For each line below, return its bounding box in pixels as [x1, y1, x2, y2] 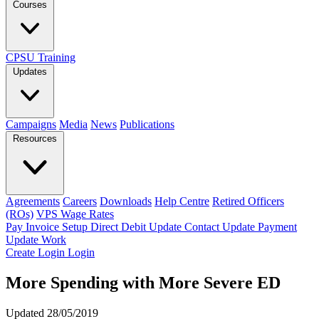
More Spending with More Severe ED [6, 273, 281, 292]
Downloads [100, 195, 152, 207]
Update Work [6, 234, 66, 246]
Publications [120, 118, 174, 130]
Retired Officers [212, 195, 284, 207]
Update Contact [149, 221, 222, 233]
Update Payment [222, 221, 297, 233]
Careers [63, 195, 97, 207]
